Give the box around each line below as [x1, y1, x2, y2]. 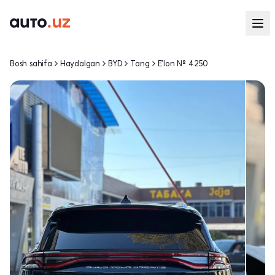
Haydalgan [60, 58, 101, 68]
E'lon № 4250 [157, 58, 209, 68]
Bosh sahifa [10, 58, 52, 68]
